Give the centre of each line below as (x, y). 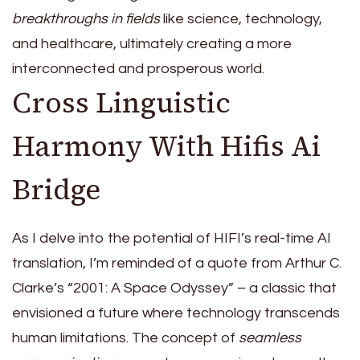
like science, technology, (241, 19)
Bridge (56, 190)
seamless (270, 337)
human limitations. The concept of (125, 337)
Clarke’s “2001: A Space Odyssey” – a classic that (174, 288)
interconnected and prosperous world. (138, 69)
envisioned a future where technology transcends (176, 313)
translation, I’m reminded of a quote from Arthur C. (177, 263)
